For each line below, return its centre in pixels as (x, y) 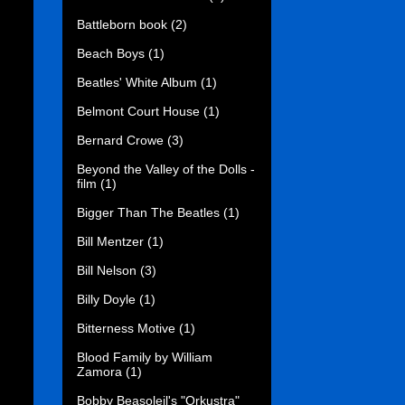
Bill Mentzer (110, 241)
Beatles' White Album (137, 82)
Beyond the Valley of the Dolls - (166, 169)
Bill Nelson (107, 270)
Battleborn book (122, 24)
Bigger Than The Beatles (148, 212)
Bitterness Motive (126, 328)
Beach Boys (111, 53)
